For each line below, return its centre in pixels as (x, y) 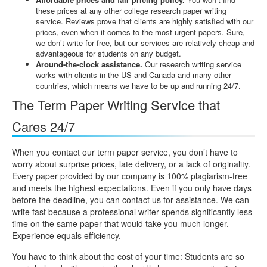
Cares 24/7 (44, 126)
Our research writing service (192, 64)
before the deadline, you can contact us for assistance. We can (131, 199)
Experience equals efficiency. (66, 235)
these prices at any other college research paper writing (131, 10)
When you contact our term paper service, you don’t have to (125, 152)
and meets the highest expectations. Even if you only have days (132, 187)
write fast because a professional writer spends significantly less (132, 211)
